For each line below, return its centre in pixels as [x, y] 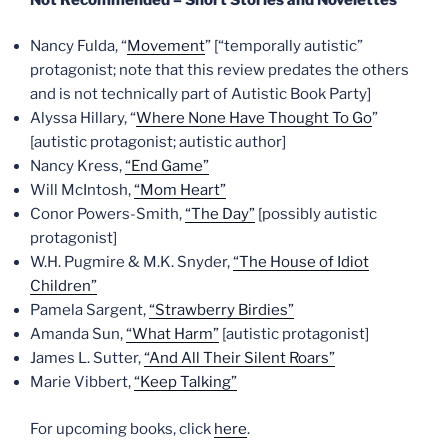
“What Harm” [172, 334]
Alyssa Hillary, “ [83, 118]
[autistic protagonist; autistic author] [158, 142]
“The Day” [220, 214]
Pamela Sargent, [89, 310]
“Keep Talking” [185, 382]
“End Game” [167, 166]
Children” [63, 286]
